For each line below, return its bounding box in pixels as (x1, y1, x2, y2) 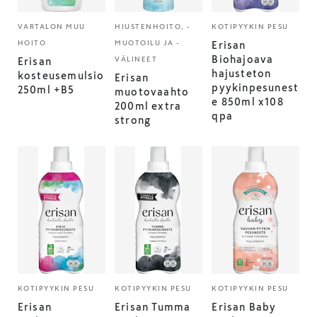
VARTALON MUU (17, 23, 86, 30)
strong (115, 115, 151, 125)
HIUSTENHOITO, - (115, 23, 191, 30)
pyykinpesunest (212, 83, 299, 93)
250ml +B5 (17, 85, 75, 95)
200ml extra (115, 101, 182, 111)
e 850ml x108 (212, 97, 284, 107)
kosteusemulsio (17, 71, 105, 81)
